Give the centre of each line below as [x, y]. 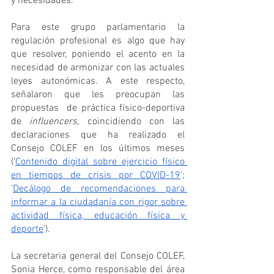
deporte [27, 230]
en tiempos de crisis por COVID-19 [96, 176]
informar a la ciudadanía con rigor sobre [98, 203]
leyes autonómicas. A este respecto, [98, 82]
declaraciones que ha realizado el [98, 135]
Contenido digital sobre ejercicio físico [100, 162]
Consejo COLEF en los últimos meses [98, 149]
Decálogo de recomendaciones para [99, 189]
